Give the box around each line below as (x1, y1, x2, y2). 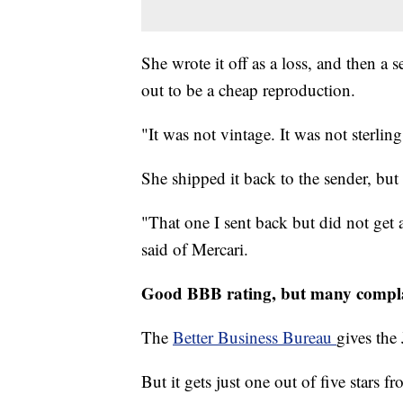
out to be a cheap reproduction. (141, 77, 355, 101)
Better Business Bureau (173, 325, 336, 348)
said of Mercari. (141, 237, 248, 260)
